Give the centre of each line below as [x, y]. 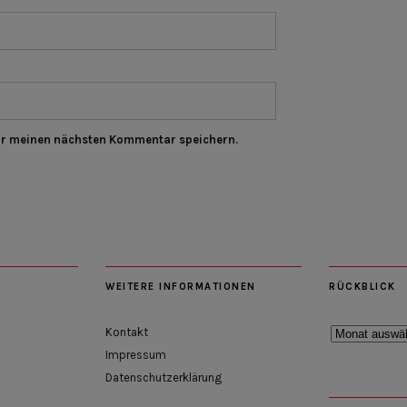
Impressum [136, 354]
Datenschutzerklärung [164, 377]
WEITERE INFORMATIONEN [181, 286]
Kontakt [127, 332]
